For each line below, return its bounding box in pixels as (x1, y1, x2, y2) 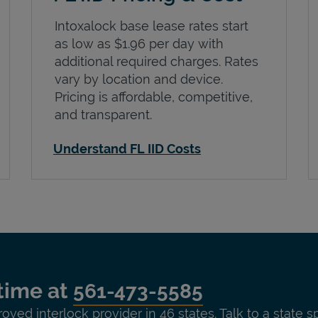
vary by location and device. (55, 71, 223, 87)
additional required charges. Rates (55, 53, 258, 69)
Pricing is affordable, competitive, (55, 89, 253, 104)
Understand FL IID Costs (53, 141, 201, 156)
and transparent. (55, 106, 152, 122)
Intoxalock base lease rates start (55, 18, 248, 33)
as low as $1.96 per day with (55, 35, 224, 51)
